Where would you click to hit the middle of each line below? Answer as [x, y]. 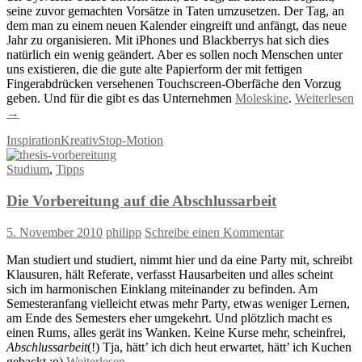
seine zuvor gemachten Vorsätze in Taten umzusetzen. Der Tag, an [175, 11]
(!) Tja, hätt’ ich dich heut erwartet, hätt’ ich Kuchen [219, 347]
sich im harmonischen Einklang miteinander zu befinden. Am [162, 288]
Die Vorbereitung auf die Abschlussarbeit [141, 201]
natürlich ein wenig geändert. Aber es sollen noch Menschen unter [175, 55]
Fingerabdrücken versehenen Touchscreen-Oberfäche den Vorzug [174, 84]
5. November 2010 [55, 232]
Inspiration [34, 141]
